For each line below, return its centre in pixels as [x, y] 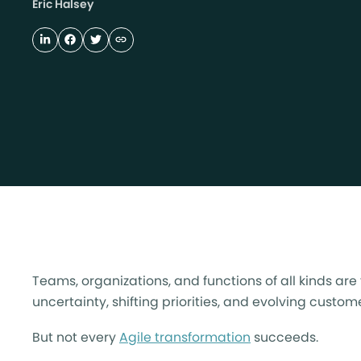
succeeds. [284, 337]
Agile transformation [185, 337]
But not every [76, 337]
